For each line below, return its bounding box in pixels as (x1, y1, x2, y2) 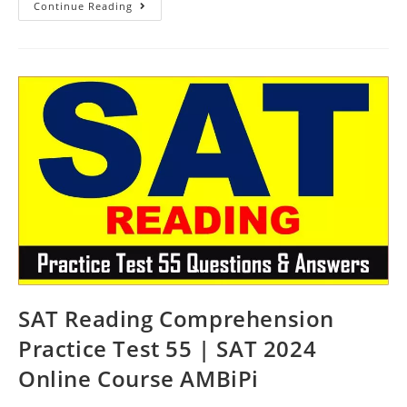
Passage (132, 35, 187, 54)
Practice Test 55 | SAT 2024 (18, 333, 317, 364)
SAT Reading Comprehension (18, 303, 335, 334)
